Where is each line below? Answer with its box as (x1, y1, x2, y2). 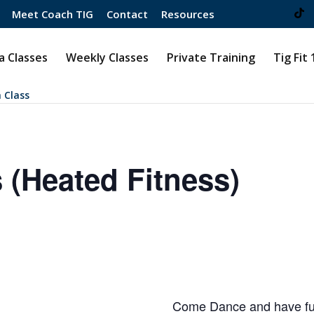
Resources (161, 7, 215, 22)
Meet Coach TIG (12, 7, 94, 22)
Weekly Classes (66, 49, 149, 65)
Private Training (167, 49, 256, 65)
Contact (107, 7, 149, 22)
